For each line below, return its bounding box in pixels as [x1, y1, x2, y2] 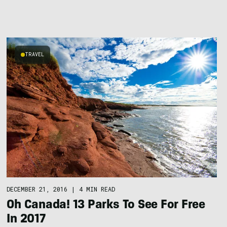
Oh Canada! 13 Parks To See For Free [7, 199, 205, 212]
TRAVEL [25, 51, 45, 58]
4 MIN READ [79, 184, 116, 193]
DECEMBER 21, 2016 [7, 184, 68, 193]
